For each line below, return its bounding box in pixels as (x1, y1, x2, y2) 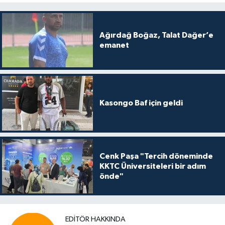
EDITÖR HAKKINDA (65, 215, 126, 223)
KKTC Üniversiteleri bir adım (99, 162, 206, 170)
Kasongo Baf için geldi (99, 99, 183, 107)
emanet (99, 41, 129, 50)
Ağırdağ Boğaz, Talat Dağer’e (99, 31, 213, 40)
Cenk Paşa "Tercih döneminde (99, 152, 213, 160)
